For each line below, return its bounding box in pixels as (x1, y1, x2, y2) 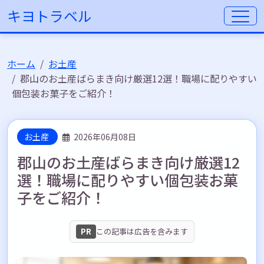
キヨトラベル (7, 5, 92, 26)
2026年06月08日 (72, 131, 136, 143)
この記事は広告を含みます (96, 226, 188, 237)
